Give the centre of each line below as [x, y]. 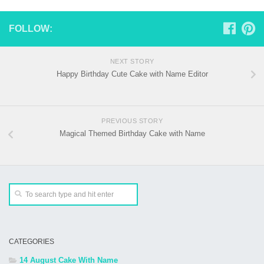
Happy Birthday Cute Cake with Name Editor [132, 74]
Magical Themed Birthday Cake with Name [132, 134]
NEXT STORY [132, 61]
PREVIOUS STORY [132, 121]
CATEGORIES [32, 242]
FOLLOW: [31, 28]
